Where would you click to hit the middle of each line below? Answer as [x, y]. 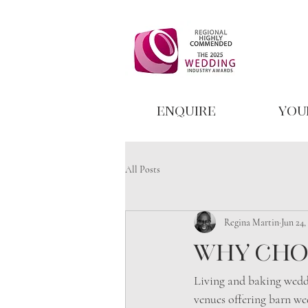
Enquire [186, 111]
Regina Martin [252, 222]
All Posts [143, 169]
